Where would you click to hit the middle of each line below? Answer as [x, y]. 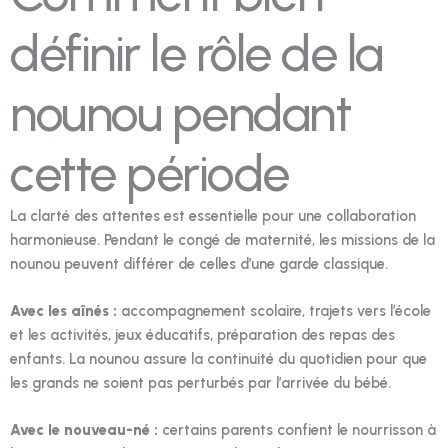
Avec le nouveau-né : [84, 430]
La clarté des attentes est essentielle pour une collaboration [213, 215]
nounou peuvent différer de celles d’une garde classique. [199, 263]
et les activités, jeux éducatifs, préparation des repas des [202, 335]
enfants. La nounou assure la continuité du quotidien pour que [218, 359]
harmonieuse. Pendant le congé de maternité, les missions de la [222, 239]
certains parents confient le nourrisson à [297, 430]
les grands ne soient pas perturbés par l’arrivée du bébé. [200, 383]
